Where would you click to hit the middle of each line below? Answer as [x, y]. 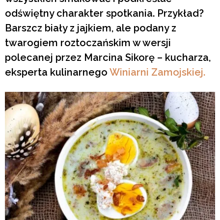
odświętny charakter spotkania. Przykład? [104, 13]
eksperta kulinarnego [57, 72]
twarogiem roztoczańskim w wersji [88, 42]
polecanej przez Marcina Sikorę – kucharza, [108, 57]
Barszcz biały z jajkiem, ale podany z [91, 28]
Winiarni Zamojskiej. [157, 72]
